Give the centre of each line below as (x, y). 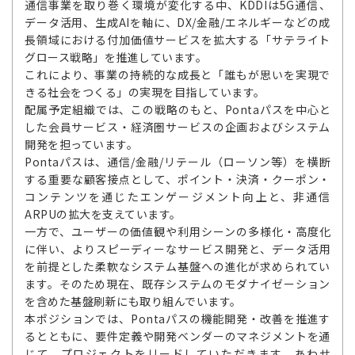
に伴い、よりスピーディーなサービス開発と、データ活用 (177, 249)
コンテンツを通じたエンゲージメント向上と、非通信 (177, 197)
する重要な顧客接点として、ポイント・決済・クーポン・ (177, 179)
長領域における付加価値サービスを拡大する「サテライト (177, 40)
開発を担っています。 (81, 144)
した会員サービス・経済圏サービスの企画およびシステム (177, 127)
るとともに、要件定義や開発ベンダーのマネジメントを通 (177, 336)
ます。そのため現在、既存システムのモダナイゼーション (177, 284)
